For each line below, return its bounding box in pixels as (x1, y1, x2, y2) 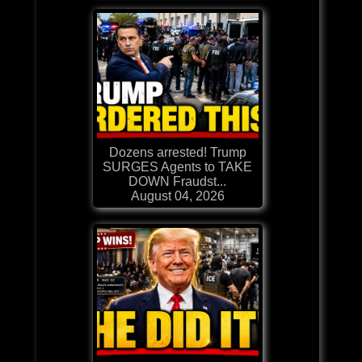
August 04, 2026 (130, 188, 225, 203)
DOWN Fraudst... (128, 174, 227, 188)
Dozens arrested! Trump (108, 145, 246, 159)
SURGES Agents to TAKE (103, 159, 253, 174)
